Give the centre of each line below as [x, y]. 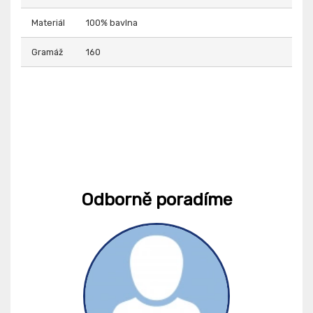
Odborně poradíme [156, 199]
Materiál [48, 22]
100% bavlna [112, 22]
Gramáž [47, 52]
